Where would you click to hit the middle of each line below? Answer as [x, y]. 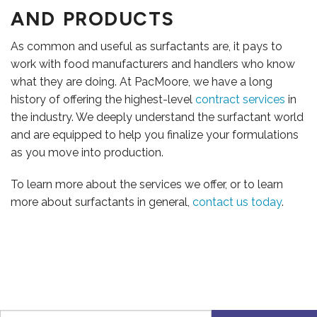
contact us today [237, 202]
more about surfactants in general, [102, 202]
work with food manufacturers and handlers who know [153, 64]
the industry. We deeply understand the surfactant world [157, 117]
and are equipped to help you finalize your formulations [155, 135]
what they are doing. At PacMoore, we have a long [142, 82]
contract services [240, 100]
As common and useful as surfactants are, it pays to [146, 47]
